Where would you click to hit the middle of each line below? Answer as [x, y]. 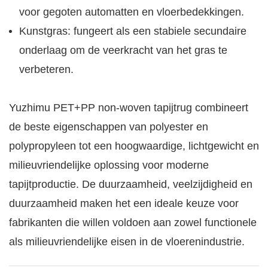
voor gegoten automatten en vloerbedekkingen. [131, 12]
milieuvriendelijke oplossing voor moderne [109, 165]
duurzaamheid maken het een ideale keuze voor [124, 204]
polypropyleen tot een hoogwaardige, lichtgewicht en [134, 146]
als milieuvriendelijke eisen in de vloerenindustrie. [127, 242]
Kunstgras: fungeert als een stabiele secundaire [133, 31]
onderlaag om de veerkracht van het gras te [123, 51]
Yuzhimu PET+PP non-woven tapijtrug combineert [129, 108]
